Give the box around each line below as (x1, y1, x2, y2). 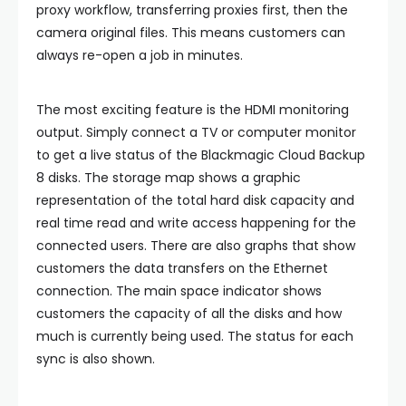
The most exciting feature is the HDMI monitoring (36, 101, 349, 119)
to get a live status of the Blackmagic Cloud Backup (36, 146, 365, 164)
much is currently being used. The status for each (36, 327, 353, 345)
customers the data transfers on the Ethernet (36, 259, 328, 277)
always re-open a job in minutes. (36, 46, 243, 64)
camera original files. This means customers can (36, 24, 345, 42)
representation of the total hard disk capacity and (36, 191, 354, 209)
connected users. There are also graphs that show (36, 237, 355, 255)
